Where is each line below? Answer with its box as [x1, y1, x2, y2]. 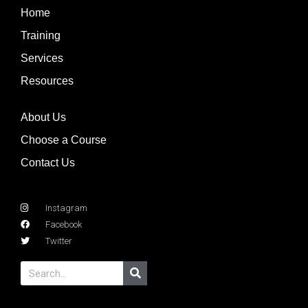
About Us [21, 111, 66, 124]
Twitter [45, 236, 73, 247]
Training [21, 30, 60, 42]
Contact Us [21, 157, 75, 169]
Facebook [45, 219, 82, 230]
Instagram [45, 203, 88, 214]
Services [21, 52, 63, 65]
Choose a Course [21, 134, 107, 146]
